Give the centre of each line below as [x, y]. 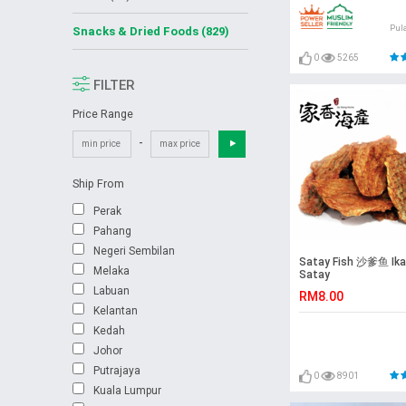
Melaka [111, 271]
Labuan [111, 290]
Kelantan [115, 310]
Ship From [98, 183]
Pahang [112, 231]
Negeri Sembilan [134, 251]
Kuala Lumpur [127, 390]
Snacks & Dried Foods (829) [150, 32]
